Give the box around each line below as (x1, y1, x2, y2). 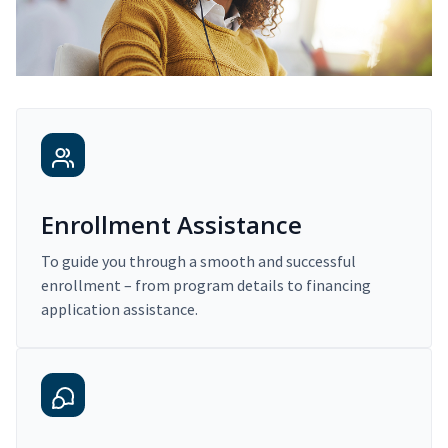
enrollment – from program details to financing (41, 275, 371, 296)
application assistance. (41, 299, 198, 320)
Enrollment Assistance (41, 208, 302, 242)
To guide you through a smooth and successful (41, 251, 356, 272)
